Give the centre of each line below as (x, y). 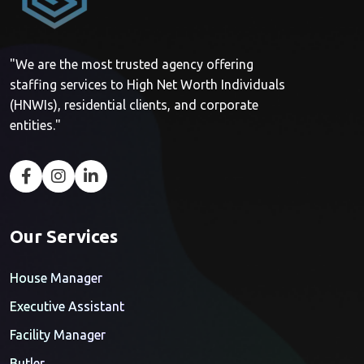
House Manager (56, 277)
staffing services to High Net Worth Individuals (147, 84)
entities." (35, 125)
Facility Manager (58, 334)
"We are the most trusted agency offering (132, 64)
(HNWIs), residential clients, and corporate (134, 104)
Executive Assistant (67, 306)
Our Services (64, 236)
